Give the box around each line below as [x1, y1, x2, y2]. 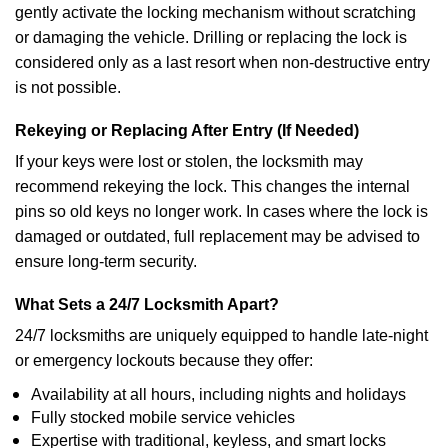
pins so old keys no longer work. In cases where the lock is [15, 203, 428, 220]
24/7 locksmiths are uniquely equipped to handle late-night [15, 327, 428, 344]
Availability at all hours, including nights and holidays [31, 386, 406, 403]
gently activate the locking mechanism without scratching [15, 4, 416, 21]
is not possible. [15, 79, 121, 96]
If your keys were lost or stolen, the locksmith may [15, 153, 363, 170]
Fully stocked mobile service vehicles [31, 409, 295, 426]
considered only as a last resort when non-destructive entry [15, 54, 430, 71]
